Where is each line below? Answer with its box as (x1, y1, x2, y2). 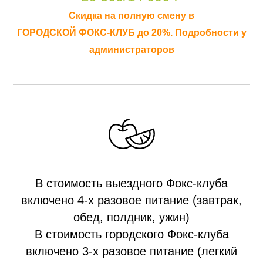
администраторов (89, 44, 174, 55)
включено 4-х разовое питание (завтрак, (21, 193, 242, 207)
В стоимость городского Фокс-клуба (34, 227, 229, 241)
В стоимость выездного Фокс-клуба (35, 176, 228, 190)
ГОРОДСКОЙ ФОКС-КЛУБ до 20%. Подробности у (16, 27, 247, 38)
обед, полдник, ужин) (73, 210, 190, 224)
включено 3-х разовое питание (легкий (26, 244, 237, 258)
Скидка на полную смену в (69, 10, 194, 21)
